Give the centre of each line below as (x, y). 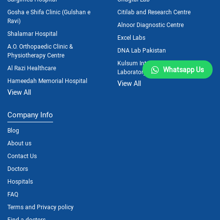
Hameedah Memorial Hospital (47, 80)
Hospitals (20, 181)
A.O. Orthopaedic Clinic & (40, 46)
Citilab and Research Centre (154, 12)
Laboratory (132, 71)
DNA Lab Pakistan (142, 50)
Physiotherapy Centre (36, 55)
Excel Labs (131, 37)
